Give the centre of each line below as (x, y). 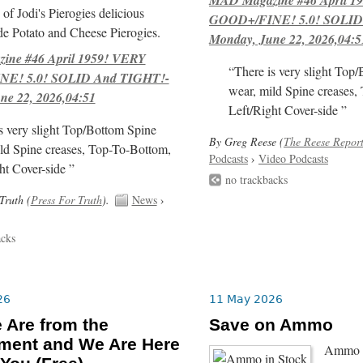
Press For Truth (66, 199)
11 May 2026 (246, 299)
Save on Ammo (271, 325)
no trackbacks (256, 179)
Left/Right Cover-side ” (288, 110)
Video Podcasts (293, 158)
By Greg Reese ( (246, 141)
